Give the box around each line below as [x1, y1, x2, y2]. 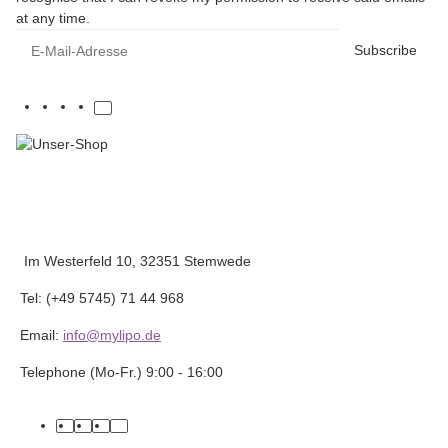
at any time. [16, 10, 90, 27]
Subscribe [354, 42, 417, 59]
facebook [64, 427, 122, 444]
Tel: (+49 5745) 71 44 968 [16, 290, 184, 307]
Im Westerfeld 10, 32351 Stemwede [16, 253, 255, 270]
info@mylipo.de [63, 327, 161, 344]
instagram [100, 427, 163, 444]
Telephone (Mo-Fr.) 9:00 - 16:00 [16, 364, 223, 381]
